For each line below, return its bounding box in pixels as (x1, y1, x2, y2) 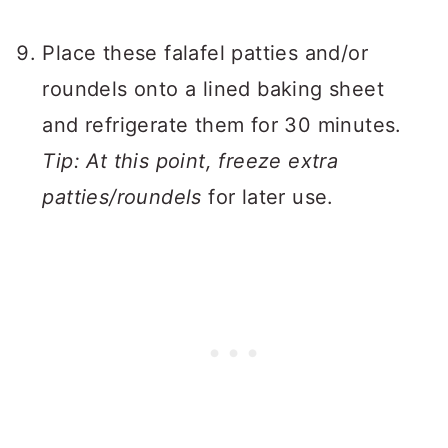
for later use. (201, 185, 334, 209)
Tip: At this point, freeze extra (42, 149, 339, 173)
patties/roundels (42, 185, 202, 209)
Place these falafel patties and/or (42, 41, 368, 65)
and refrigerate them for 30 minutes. (42, 113, 402, 137)
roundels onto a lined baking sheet (42, 77, 384, 101)
